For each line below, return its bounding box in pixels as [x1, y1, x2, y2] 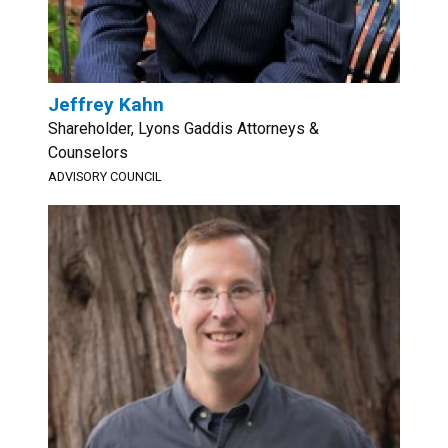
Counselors [48, 143, 128, 162]
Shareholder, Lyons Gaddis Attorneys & [48, 119, 319, 138]
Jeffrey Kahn [48, 93, 164, 116]
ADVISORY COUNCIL [48, 169, 162, 184]
